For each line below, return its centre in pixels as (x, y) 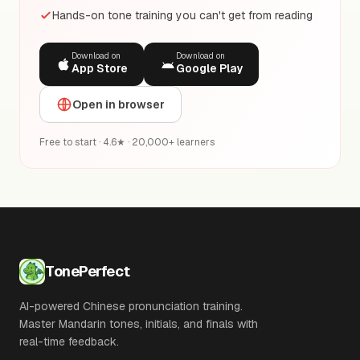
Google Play (209, 68)
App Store (100, 68)
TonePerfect (88, 271)
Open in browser (119, 104)
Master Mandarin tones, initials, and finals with (139, 324)
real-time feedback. (69, 342)
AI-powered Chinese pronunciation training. (131, 306)
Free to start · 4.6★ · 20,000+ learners (127, 142)
